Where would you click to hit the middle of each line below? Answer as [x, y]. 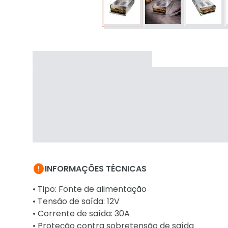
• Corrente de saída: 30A [81, 213]
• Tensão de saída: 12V [76, 201]
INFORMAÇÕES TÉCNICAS [96, 169]
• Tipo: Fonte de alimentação [90, 189]
